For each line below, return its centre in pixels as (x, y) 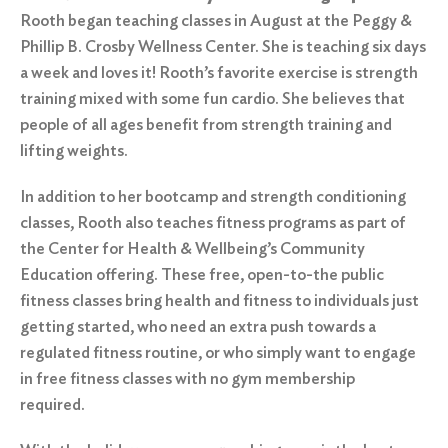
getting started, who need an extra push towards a (198, 326)
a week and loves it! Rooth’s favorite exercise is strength (219, 72)
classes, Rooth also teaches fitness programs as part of (213, 222)
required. (57, 404)
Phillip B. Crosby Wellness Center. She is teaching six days (223, 46)
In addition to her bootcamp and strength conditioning (213, 196)
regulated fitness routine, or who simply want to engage (218, 352)
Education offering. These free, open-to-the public (202, 274)
